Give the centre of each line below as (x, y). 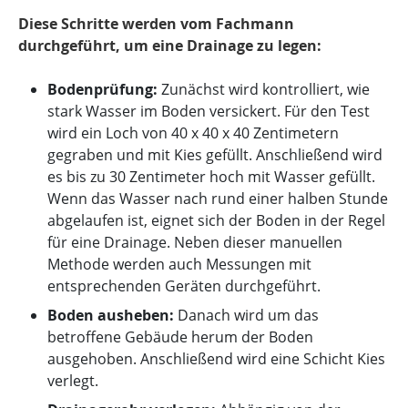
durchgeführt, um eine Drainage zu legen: (170, 46)
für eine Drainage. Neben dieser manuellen (195, 242)
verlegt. (73, 381)
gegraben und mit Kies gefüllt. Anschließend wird (215, 155)
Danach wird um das (246, 315)
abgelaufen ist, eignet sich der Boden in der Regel (216, 220)
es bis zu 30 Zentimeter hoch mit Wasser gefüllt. (211, 177)
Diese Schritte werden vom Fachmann (156, 24)
